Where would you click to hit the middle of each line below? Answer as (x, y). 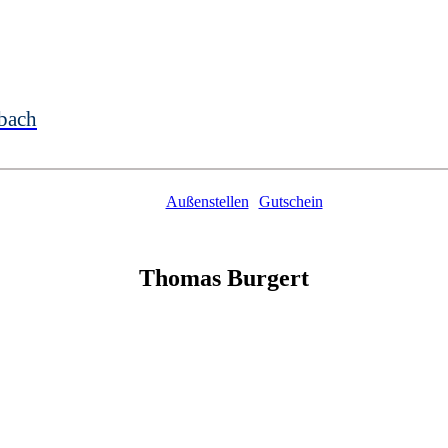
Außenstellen (207, 201)
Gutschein (290, 201)
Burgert (268, 278)
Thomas (183, 278)
